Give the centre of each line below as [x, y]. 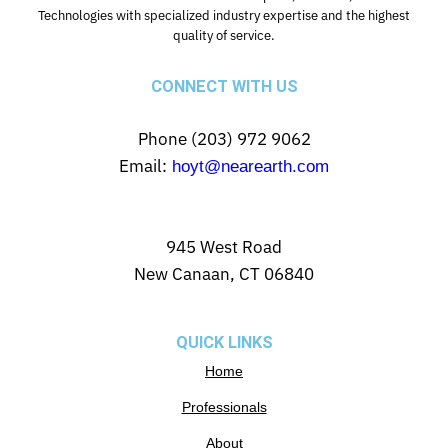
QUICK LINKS [224, 342]
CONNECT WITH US [224, 86]
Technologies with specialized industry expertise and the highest [224, 15]
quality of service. [224, 35]
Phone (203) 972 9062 [224, 138]
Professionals [224, 406]
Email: [143, 165]
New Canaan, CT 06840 [224, 273]
